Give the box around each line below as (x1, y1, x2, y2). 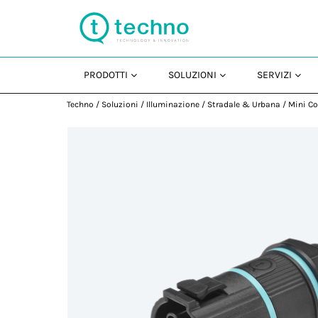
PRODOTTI (84, 69, 128, 81)
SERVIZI (257, 69, 292, 81)
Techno (67, 99, 94, 109)
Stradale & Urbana (207, 99, 281, 109)
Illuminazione (146, 99, 200, 109)
